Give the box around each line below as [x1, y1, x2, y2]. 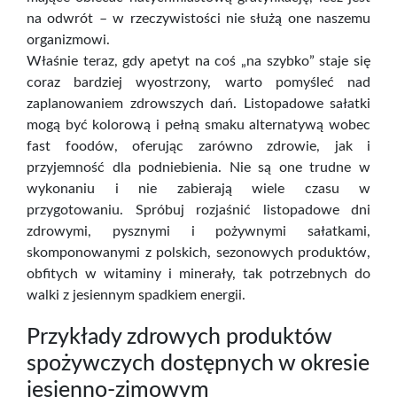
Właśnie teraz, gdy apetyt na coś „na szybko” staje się [27, 54, 370, 68]
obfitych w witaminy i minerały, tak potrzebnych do [27, 267, 370, 281]
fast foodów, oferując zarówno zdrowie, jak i [27, 139, 370, 153]
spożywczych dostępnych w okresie [27, 352, 370, 375]
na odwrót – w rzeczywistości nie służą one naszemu [27, 12, 370, 26]
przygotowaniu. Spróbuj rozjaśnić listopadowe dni [27, 203, 370, 217]
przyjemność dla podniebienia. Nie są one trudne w [27, 160, 370, 175]
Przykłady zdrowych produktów [27, 325, 331, 348]
